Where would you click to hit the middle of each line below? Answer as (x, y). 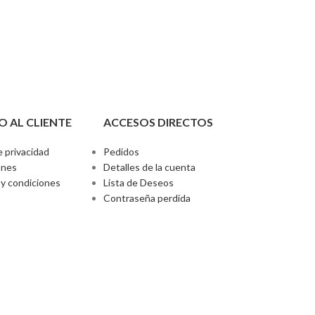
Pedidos (122, 151)
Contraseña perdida (147, 198)
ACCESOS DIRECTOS (159, 122)
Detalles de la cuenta (150, 167)
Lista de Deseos (139, 182)
